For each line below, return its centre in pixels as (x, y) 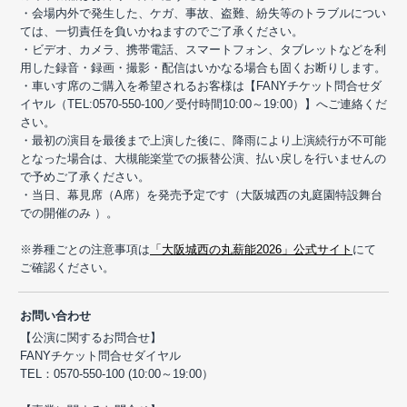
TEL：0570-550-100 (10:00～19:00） (117, 373)
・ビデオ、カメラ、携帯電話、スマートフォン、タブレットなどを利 (203, 49)
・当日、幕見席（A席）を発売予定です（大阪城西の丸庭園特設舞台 (201, 194)
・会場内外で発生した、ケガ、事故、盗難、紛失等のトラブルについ (203, 13)
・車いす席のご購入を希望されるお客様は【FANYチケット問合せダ (201, 85)
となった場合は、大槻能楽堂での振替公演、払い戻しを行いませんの (203, 158)
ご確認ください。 (67, 267)
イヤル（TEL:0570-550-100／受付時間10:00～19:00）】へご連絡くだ (203, 104)
